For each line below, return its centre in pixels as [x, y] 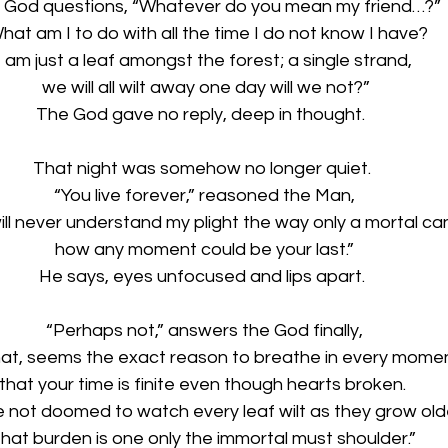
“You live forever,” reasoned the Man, [204, 195]
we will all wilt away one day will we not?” [204, 87]
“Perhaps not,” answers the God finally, [204, 330]
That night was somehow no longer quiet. [204, 168]
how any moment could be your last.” [204, 249]
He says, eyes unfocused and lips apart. [204, 276]
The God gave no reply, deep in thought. [204, 114]
